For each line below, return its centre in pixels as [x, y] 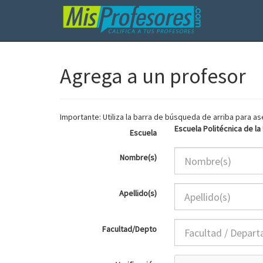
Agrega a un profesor [153, 76]
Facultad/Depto [129, 229]
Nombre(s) [138, 157]
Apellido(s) [138, 193]
